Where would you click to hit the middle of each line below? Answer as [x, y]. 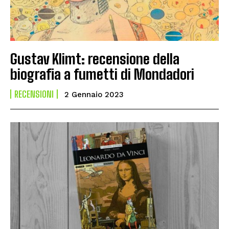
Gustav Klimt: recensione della [95, 59]
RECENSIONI [34, 94]
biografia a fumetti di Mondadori [102, 74]
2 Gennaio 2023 [94, 94]
